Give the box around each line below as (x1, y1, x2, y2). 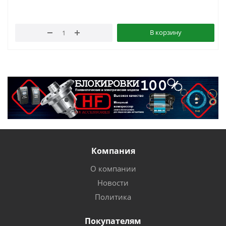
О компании (90, 163, 136, 174)
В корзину (149, 27, 182, 37)
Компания (91, 145, 135, 156)
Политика (95, 191, 131, 202)
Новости (97, 177, 129, 188)
